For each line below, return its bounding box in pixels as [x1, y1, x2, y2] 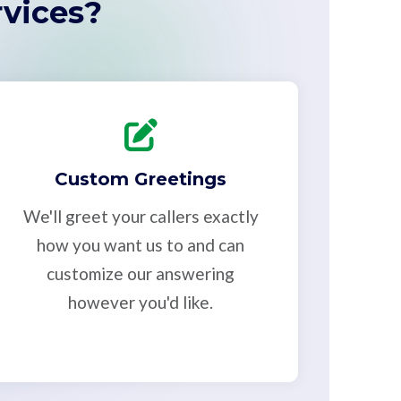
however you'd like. [68, 292, 214, 313]
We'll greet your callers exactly [22, 206, 259, 227]
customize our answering [47, 263, 235, 285]
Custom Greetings [55, 168, 227, 191]
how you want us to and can [37, 235, 245, 256]
